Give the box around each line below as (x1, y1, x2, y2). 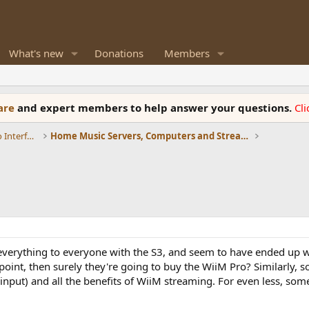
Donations (94, 46, 143, 60)
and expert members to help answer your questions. (17, 101, 295, 114)
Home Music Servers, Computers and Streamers (240, 130, 248, 142)
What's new (9, 46, 63, 60)
